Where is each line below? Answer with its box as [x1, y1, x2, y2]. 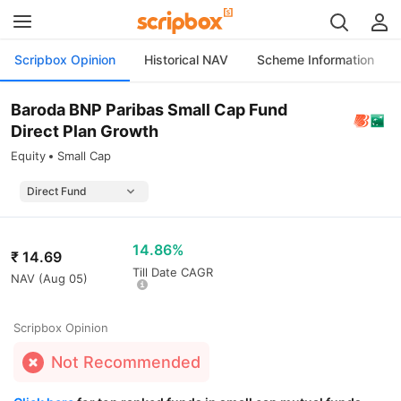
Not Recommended [51, 353, 200, 371]
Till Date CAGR [132, 265, 213, 279]
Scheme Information [257, 52, 374, 67]
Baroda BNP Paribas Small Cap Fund [11, 100, 287, 119]
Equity [11, 149, 46, 163]
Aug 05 [43, 271, 83, 286]
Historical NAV [144, 52, 228, 67]
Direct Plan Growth [11, 122, 158, 141]
